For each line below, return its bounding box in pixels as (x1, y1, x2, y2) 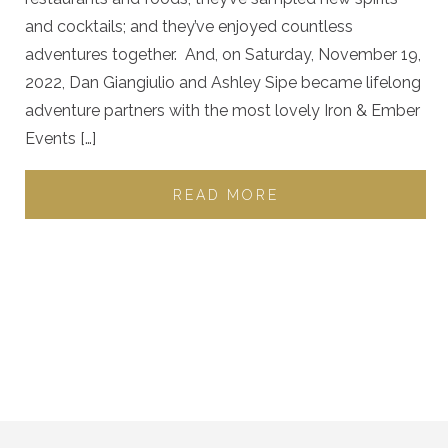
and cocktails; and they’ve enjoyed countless (25, 17, 353, 36)
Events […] (25, 129, 96, 148)
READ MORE (173, 187, 279, 203)
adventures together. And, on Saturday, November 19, (25, 45, 421, 64)
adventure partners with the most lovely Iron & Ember (25, 101, 420, 120)
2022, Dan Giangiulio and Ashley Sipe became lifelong (25, 73, 421, 92)
